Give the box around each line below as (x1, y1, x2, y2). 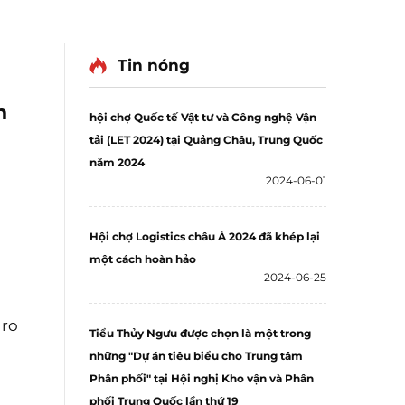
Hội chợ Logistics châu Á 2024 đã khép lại (89, 230, 320, 243)
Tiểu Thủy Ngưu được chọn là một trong (89, 326, 311, 340)
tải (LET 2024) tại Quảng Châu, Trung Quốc (89, 133, 323, 146)
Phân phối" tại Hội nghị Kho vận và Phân (89, 372, 314, 385)
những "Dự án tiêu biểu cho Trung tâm (89, 349, 303, 363)
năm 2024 (89, 155, 145, 169)
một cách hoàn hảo (89, 252, 196, 266)
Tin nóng (118, 56, 190, 74)
